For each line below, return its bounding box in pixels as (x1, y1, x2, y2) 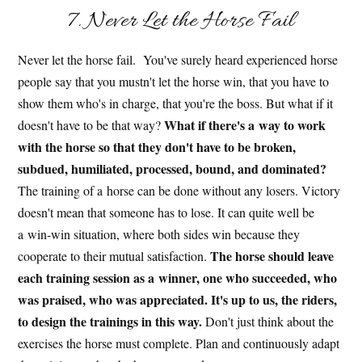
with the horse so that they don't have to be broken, (18, 137, 297, 157)
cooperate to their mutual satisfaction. (18, 247, 211, 265)
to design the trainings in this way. (18, 312, 203, 331)
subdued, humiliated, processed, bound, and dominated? (18, 159, 327, 179)
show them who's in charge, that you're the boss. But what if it (18, 95, 334, 112)
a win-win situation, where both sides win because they (18, 225, 301, 243)
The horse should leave (210, 246, 335, 266)
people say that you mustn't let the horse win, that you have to (18, 73, 330, 90)
